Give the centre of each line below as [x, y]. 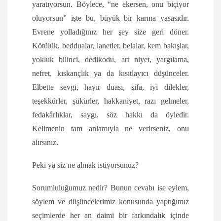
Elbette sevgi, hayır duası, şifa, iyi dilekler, [110, 87]
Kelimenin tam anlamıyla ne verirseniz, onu [110, 129]
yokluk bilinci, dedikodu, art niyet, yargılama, [110, 60]
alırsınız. [45, 143]
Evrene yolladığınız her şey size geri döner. [110, 32]
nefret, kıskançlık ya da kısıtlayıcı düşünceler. [110, 74]
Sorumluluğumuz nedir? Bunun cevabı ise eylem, [110, 188]
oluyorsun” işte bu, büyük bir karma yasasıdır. [110, 18]
